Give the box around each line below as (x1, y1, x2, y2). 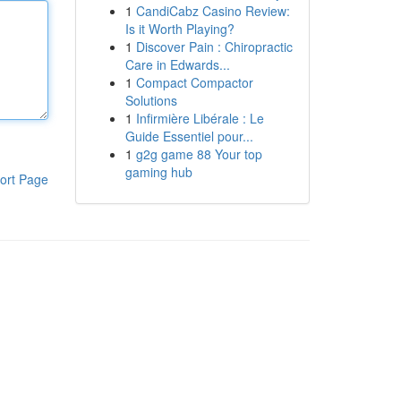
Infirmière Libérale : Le (135, 109, 264, 127)
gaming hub (124, 163, 192, 181)
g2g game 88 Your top (135, 145, 262, 163)
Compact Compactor (135, 73, 253, 91)
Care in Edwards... (124, 55, 230, 73)
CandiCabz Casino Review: (135, 2, 290, 20)
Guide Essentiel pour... (124, 127, 253, 145)
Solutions (124, 91, 177, 109)
